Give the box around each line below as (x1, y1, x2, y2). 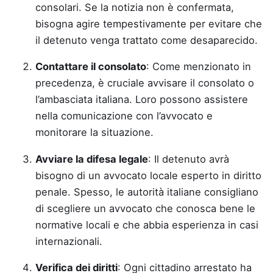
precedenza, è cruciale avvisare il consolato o (35, 77, 254, 89)
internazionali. (35, 235, 102, 247)
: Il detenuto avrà (148, 152, 229, 165)
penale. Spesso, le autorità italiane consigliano (35, 185, 258, 198)
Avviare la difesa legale (35, 152, 148, 165)
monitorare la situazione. (35, 126, 154, 138)
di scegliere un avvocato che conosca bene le (35, 202, 255, 214)
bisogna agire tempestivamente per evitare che (35, 17, 262, 30)
